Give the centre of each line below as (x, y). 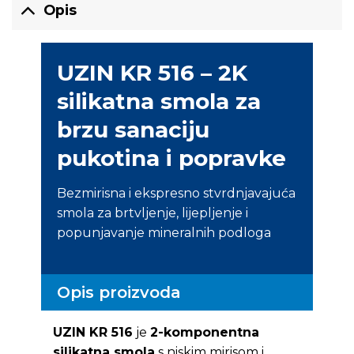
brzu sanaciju (133, 129)
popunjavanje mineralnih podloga (164, 232)
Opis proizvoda (119, 293)
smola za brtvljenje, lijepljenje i (152, 213)
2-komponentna (204, 333)
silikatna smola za (158, 101)
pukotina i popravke (171, 158)
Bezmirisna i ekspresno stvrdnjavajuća (176, 193)
